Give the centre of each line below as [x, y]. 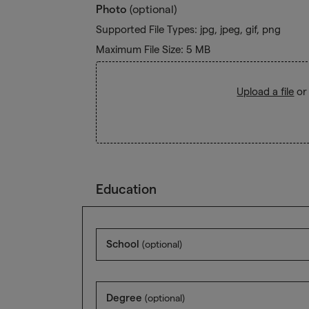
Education [126, 190]
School [124, 243]
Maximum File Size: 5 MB [153, 49]
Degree [125, 297]
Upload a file [266, 92]
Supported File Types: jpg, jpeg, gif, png [188, 30]
